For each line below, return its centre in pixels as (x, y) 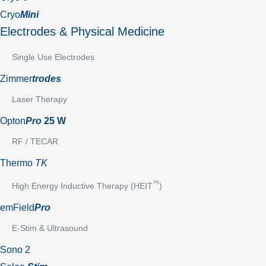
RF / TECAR (35, 141)
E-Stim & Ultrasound (50, 228)
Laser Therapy (39, 99)
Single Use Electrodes (53, 57)
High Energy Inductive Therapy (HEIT (82, 186)
